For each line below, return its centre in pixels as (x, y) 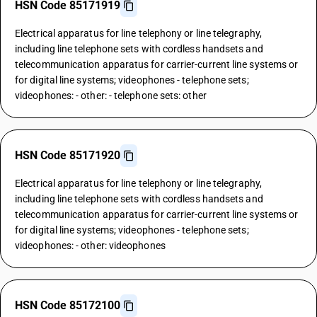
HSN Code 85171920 (68, 155)
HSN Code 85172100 (68, 305)
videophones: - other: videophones (90, 246)
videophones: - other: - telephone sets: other (111, 96)
